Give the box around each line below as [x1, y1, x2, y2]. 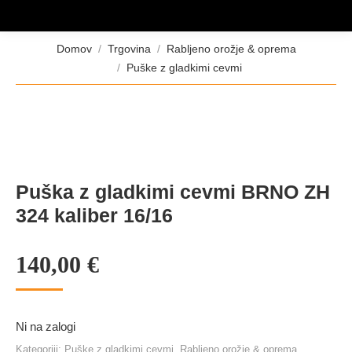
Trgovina [107, 42, 151, 55]
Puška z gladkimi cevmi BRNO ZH [16, 181, 330, 203]
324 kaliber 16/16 [16, 204, 173, 226]
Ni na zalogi [16, 320, 75, 333]
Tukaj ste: [16, 41, 65, 54]
